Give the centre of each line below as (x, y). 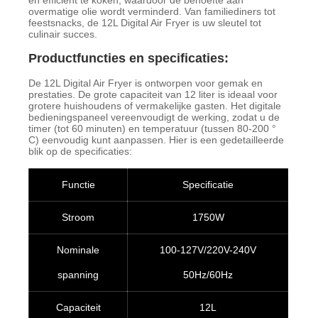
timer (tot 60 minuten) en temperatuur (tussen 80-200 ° (153, 129)
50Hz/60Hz (208, 275)
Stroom (78, 218)
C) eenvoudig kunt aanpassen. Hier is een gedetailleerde (157, 140)
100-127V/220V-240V (208, 250)
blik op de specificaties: (81, 152)
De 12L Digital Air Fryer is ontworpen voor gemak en (146, 83)
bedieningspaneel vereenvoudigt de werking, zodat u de (154, 117)
